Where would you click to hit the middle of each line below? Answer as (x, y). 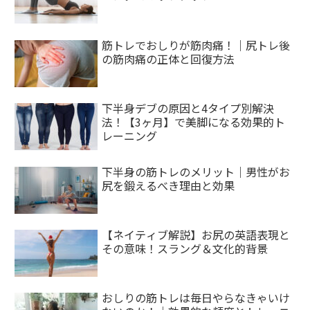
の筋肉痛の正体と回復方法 (168, 58)
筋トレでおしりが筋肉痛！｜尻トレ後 (196, 45)
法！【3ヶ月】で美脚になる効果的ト (194, 122)
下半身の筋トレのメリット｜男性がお (196, 171)
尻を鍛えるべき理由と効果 (168, 185)
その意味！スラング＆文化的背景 (185, 249)
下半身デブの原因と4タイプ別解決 (188, 108)
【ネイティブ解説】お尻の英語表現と (196, 235)
